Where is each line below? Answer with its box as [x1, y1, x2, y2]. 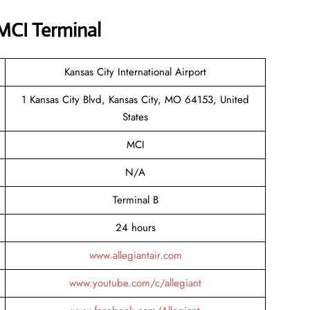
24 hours [115, 219, 156, 235]
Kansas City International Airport [64, 64, 206, 80]
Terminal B [112, 192, 158, 208]
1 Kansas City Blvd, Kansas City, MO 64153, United [21, 91, 249, 107]
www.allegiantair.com [89, 247, 182, 263]
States [122, 109, 148, 125]
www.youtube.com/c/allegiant [69, 275, 201, 291]
